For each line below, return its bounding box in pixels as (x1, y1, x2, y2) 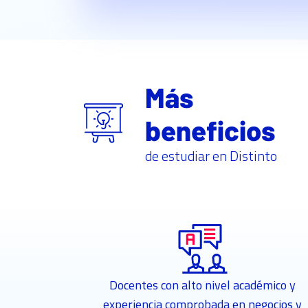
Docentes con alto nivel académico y (109, 276, 296, 295)
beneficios (145, 113, 276, 147)
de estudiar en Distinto (145, 145, 278, 167)
